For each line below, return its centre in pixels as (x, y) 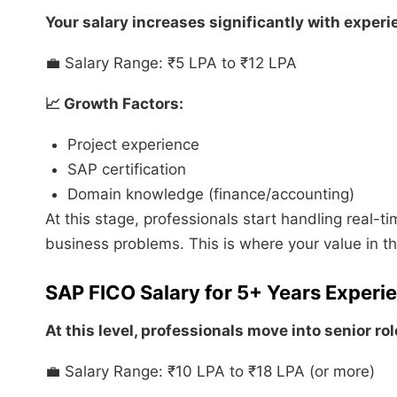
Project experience (133, 144)
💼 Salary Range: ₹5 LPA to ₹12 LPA (171, 62)
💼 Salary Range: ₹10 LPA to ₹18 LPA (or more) (210, 371)
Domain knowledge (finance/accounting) (211, 194)
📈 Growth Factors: (114, 103)
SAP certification (127, 169)
